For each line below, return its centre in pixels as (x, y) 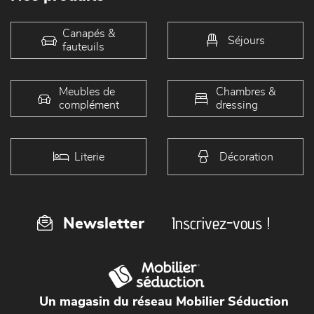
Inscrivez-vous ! (221, 223)
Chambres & (246, 91)
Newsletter (104, 224)
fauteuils (83, 47)
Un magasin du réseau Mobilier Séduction (164, 302)
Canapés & (89, 33)
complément (89, 105)
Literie (89, 156)
